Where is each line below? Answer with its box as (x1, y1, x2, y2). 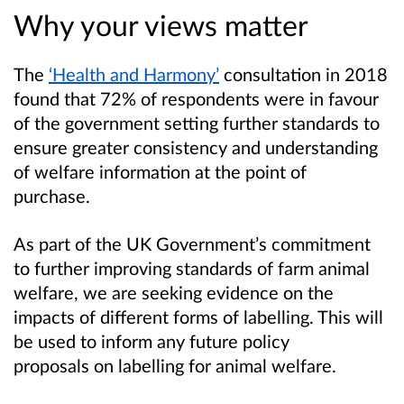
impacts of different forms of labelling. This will (14, 306, 383, 328)
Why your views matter (14, 7, 308, 43)
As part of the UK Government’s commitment (14, 233, 371, 255)
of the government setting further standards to (14, 112, 380, 134)
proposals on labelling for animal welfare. (14, 354, 341, 377)
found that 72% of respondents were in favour (14, 87, 379, 110)
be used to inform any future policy (14, 330, 289, 353)
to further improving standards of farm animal (14, 257, 370, 280)
